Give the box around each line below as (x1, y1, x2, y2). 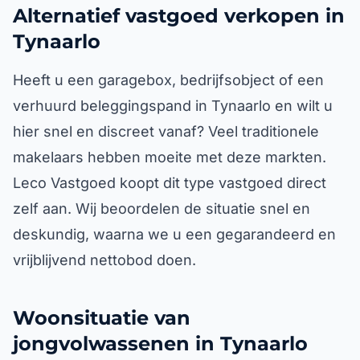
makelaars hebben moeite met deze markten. (13, 149, 326, 166)
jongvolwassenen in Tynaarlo (13, 332, 308, 355)
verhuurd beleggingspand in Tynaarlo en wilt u (13, 97, 333, 114)
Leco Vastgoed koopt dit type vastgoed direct (13, 174, 326, 191)
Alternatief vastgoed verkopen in (13, 4, 345, 27)
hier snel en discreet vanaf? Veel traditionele (13, 123, 319, 140)
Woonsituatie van (13, 306, 190, 329)
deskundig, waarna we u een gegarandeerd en (13, 226, 336, 243)
